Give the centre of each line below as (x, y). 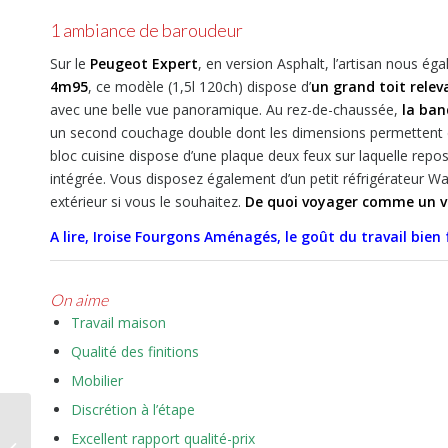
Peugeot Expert (144, 64)
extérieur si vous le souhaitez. (147, 202)
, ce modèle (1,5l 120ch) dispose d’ (199, 87)
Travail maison (118, 322)
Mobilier (97, 380)
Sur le (70, 64)
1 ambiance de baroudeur (146, 30)
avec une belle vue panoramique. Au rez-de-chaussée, (226, 110)
